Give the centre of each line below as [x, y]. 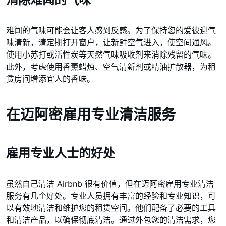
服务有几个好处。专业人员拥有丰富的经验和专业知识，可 [111, 196]
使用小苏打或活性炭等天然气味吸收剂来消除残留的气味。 [111, 54]
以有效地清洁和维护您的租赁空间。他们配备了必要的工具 [111, 208]
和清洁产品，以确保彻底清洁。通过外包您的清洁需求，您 [111, 220]
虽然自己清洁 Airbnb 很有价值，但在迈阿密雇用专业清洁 [110, 184]
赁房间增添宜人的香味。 [50, 79]
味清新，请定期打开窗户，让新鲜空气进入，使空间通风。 [111, 42]
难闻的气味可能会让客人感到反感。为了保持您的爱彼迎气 [111, 30]
